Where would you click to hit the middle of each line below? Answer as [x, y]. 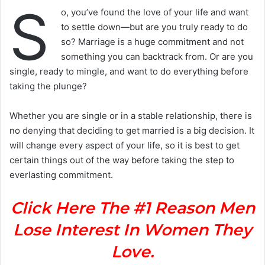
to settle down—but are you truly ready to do [154, 27]
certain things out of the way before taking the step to [122, 160]
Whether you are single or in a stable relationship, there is [131, 115]
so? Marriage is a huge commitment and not [152, 41]
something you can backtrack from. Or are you [157, 56]
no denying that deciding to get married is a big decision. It [132, 130]
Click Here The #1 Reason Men [132, 208]
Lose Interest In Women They [132, 230]
